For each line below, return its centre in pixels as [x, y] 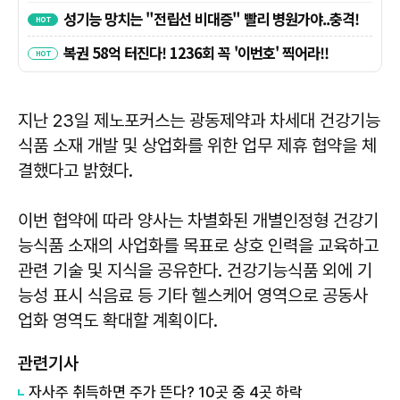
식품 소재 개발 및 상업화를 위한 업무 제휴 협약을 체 [197, 146]
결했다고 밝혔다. [75, 171]
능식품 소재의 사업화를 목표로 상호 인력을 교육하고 [198, 246]
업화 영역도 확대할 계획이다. [118, 321]
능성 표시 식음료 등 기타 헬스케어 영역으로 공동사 [193, 296]
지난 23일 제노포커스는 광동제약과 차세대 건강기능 [199, 121]
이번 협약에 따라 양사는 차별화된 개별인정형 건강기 [198, 221]
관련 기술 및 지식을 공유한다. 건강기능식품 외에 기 [195, 271]
